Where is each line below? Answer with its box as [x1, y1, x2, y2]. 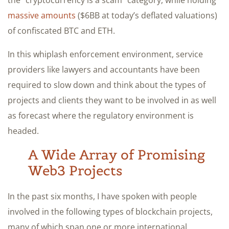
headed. [8, 125, 39, 136]
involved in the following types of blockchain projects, [8, 205, 213, 217]
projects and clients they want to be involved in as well [8, 94, 216, 106]
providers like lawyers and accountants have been [8, 63, 200, 75]
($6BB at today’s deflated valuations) [76, 9, 217, 21]
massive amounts [8, 9, 76, 21]
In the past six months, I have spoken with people [8, 190, 197, 202]
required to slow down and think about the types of [8, 79, 205, 90]
